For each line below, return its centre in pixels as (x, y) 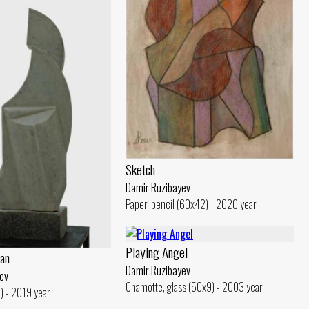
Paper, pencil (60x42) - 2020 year (191, 204)
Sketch (140, 169)
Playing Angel (157, 252)
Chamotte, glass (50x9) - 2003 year (194, 287)
